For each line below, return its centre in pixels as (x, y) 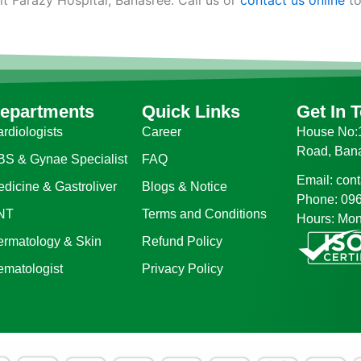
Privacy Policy (183, 268)
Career (162, 131)
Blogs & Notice (185, 186)
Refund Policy (183, 241)
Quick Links (191, 111)
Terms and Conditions (205, 214)
